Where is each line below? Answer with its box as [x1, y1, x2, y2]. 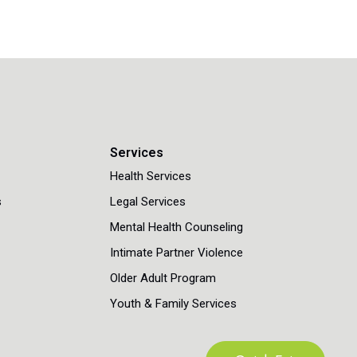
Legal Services [109, 194, 186, 209]
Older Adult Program [109, 270, 216, 285]
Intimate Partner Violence [109, 245, 243, 260]
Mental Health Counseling [109, 219, 243, 234]
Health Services [109, 168, 191, 183]
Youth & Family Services [109, 296, 237, 311]
